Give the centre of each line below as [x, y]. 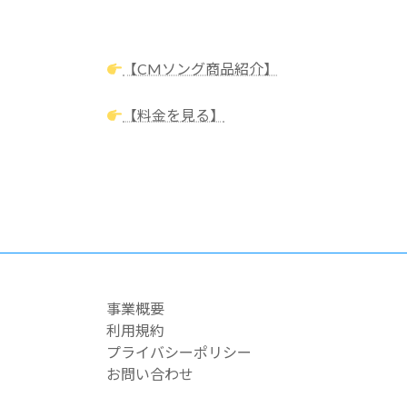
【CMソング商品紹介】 [201, 68]
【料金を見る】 [174, 114]
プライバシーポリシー [179, 352]
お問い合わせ [150, 373]
